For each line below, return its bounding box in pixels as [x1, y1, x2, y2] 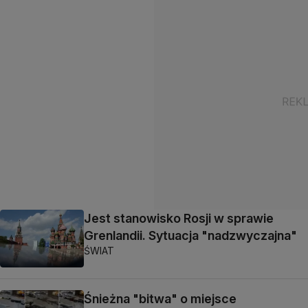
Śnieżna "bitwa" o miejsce [84, 291, 236, 307]
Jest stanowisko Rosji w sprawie [84, 211, 274, 225]
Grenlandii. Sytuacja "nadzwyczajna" [84, 228, 297, 243]
